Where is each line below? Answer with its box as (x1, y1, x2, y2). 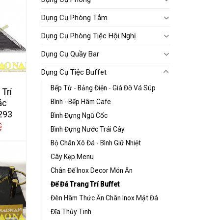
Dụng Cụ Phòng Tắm (41, 13, 108, 22)
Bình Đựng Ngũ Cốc (50, 111, 108, 119)
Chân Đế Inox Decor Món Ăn (50, 166, 133, 174)
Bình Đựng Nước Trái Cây (50, 125, 125, 133)
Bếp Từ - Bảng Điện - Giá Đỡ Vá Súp (50, 83, 156, 92)
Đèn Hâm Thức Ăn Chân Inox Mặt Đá (50, 193, 158, 202)
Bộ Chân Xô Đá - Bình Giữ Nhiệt (50, 138, 141, 147)
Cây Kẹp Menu (50, 152, 94, 161)
